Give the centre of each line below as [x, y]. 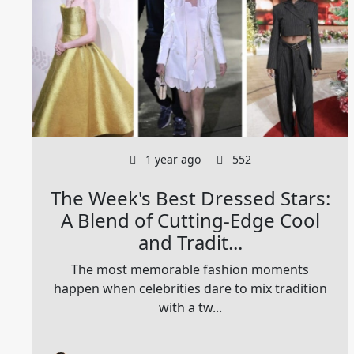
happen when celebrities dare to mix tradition [190, 288]
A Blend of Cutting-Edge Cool [190, 220]
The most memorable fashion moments [190, 269]
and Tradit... [190, 242]
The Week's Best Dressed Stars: [190, 198]
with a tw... [190, 307]
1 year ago [171, 159]
